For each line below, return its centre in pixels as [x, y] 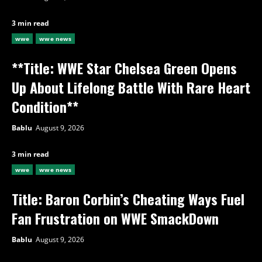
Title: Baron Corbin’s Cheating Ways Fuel [128, 199]
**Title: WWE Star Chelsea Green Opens [124, 68]
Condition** [45, 106]
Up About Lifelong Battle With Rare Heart [131, 87]
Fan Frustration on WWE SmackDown [115, 218]
